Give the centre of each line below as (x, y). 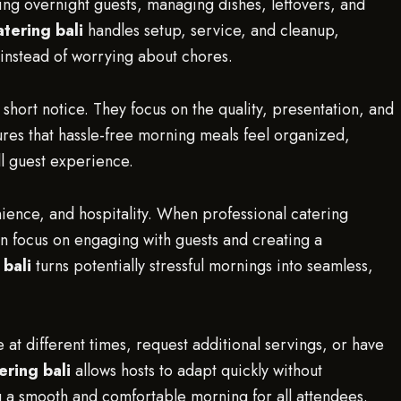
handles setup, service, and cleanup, (211, 30)
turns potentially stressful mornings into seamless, (202, 266)
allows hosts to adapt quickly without (196, 371)
